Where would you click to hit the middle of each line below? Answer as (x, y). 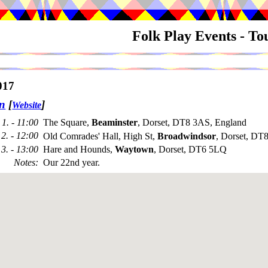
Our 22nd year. (71, 163)
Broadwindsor (187, 136)
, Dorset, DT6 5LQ (190, 149)
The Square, (67, 123)
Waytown (134, 149)
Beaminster (115, 123)
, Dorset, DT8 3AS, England (192, 123)
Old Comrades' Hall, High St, (100, 136)
